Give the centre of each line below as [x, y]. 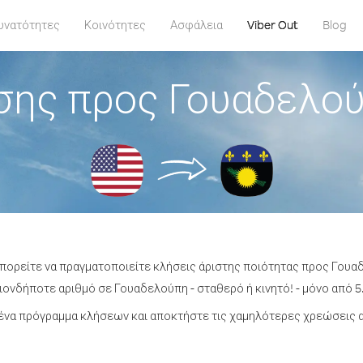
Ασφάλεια [196, 25]
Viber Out [272, 25]
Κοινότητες [115, 25]
